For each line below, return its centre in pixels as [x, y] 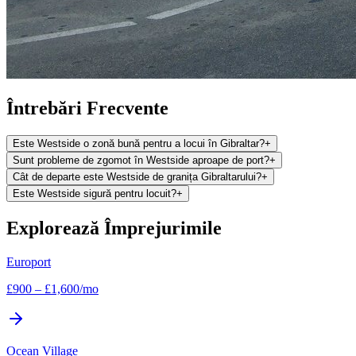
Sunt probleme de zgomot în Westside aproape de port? [141, 161]
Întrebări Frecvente [87, 108]
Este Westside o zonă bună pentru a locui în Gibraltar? [139, 144]
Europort [29, 261]
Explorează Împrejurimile [114, 228]
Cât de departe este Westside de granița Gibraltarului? [137, 177]
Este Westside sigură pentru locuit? [95, 194]
